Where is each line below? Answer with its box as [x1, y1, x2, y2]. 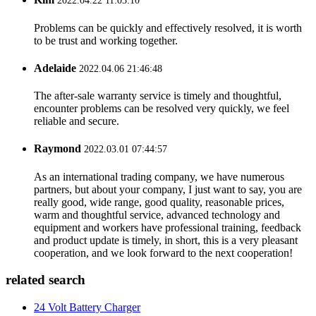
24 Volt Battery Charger [34, 301, 140, 314]
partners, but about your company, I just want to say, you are [34, 183, 302, 195]
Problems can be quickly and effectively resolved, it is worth [34, 21, 302, 34]
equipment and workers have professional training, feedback [34, 221, 301, 233]
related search [6, 272, 85, 288]
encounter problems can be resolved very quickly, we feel [34, 102, 289, 115]
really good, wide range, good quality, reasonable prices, [34, 195, 284, 208]
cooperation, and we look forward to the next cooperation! [34, 246, 293, 259]
